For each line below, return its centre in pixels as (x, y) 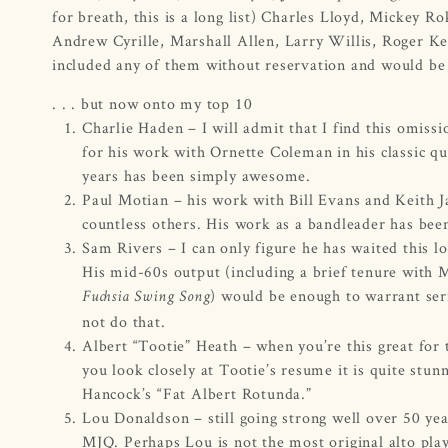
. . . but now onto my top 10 (152, 103)
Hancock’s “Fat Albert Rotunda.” (197, 393)
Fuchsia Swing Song (146, 297)
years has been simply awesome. (197, 175)
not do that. (124, 321)
